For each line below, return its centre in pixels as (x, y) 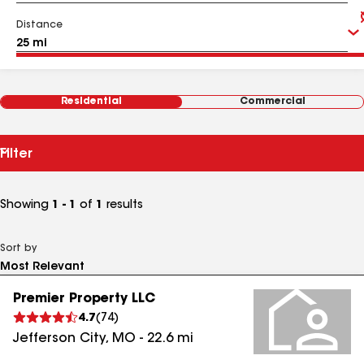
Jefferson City (59, 339)
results (123, 206)
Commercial (273, 102)
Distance (39, 25)
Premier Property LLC (84, 299)
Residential (91, 102)
